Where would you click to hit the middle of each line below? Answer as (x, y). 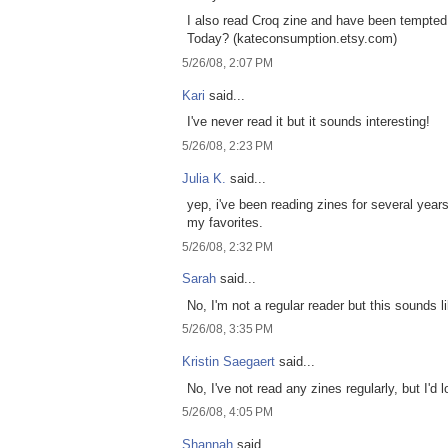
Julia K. (204, 178)
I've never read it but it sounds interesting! (308, 122)
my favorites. (225, 223)
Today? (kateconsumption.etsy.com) (292, 39)
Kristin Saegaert (228, 362)
